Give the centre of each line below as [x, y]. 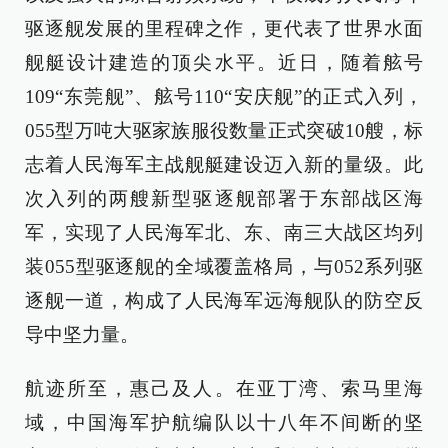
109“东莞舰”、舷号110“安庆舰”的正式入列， [224, 96]
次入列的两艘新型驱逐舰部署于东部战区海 [224, 198]
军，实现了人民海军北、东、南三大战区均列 [224, 232]
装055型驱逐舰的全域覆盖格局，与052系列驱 [224, 266]
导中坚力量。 [82, 334]
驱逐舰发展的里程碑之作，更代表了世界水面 [224, 28]
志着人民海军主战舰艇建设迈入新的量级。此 [224, 164]
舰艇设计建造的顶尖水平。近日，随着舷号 [224, 62]
